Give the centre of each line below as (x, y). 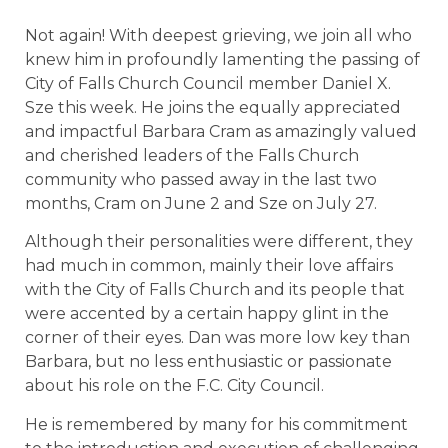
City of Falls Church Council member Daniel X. (208, 83)
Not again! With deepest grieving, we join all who (218, 35)
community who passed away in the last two (201, 179)
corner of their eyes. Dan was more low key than (217, 338)
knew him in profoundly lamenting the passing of (222, 59)
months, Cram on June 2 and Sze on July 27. (201, 203)
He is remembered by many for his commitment (216, 424)
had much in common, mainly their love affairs (209, 266)
